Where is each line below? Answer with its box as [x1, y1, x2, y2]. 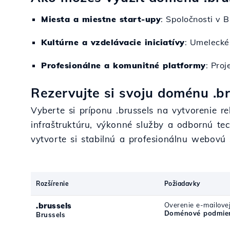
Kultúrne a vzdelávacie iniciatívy [41, 37, 185, 47]
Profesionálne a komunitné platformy [41, 60, 206, 70]
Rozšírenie [36, 180, 69, 187]
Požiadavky [164, 180, 201, 187]
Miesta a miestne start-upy [41, 14, 161, 24]
